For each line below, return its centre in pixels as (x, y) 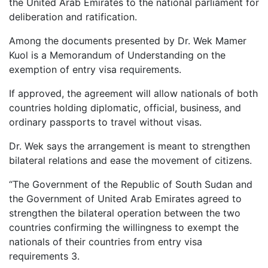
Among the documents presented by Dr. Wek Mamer (128, 41)
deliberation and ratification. (73, 17)
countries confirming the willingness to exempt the (124, 228)
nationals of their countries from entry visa (106, 242)
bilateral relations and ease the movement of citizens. (130, 161)
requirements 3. (44, 256)
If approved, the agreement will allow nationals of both (133, 94)
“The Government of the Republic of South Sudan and (131, 185)
